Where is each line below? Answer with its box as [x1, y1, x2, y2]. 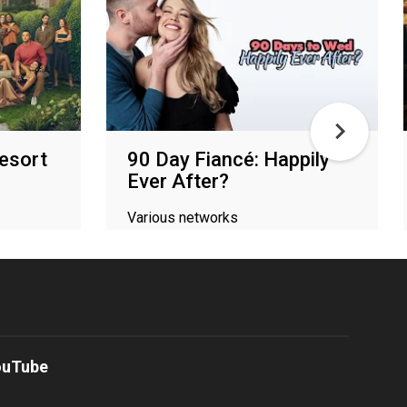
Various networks [127, 208, 238, 226]
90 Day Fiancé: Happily [127, 147, 330, 171]
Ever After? [127, 169, 229, 193]
